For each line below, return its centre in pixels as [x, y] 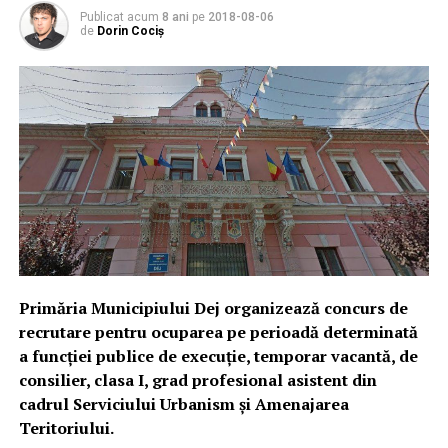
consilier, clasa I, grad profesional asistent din [197, 380]
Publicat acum [119, 17]
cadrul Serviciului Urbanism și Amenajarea [183, 404]
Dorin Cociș [130, 31]
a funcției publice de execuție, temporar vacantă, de [218, 356]
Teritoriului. [66, 428]
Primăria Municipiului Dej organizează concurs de [213, 308]
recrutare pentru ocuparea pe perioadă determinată [218, 332]
